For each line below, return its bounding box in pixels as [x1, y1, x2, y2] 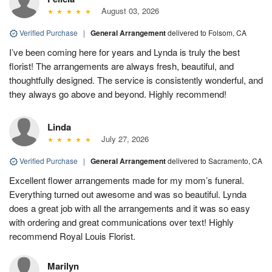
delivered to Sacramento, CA [168, 155, 262, 166]
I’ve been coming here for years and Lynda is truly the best [9, 45, 240, 58]
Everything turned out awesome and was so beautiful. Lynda [9, 187, 246, 200]
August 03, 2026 [96, 4, 159, 16]
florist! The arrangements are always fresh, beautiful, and [9, 59, 234, 72]
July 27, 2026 [96, 132, 149, 144]
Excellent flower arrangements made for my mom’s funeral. [9, 173, 244, 186]
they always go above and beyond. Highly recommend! [9, 87, 226, 100]
